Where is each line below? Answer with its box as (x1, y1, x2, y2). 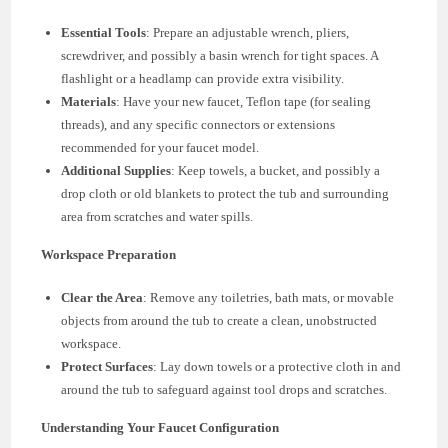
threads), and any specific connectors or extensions (61, 116, 336, 132)
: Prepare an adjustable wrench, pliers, (146, 24, 350, 40)
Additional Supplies (61, 162, 172, 178)
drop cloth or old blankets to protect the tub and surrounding (61, 185, 390, 201)
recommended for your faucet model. (61, 139, 260, 155)
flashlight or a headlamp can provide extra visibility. (61, 70, 345, 86)
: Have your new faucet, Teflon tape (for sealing (116, 93, 372, 109)
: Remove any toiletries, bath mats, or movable (143, 289, 395, 305)
